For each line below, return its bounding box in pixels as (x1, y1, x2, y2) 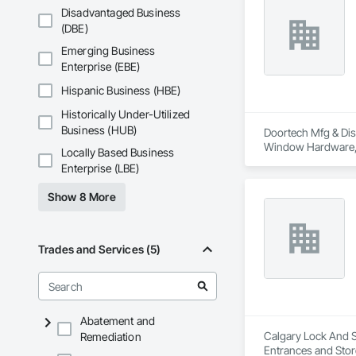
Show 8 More (48, 190, 116, 204)
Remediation (80, 330, 141, 344)
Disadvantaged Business (61, 6, 181, 20)
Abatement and (80, 314, 155, 328)
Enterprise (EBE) (61, 60, 141, 74)
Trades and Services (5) (38, 242, 161, 257)
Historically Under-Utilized (61, 107, 191, 122)
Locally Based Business (61, 145, 175, 160)
